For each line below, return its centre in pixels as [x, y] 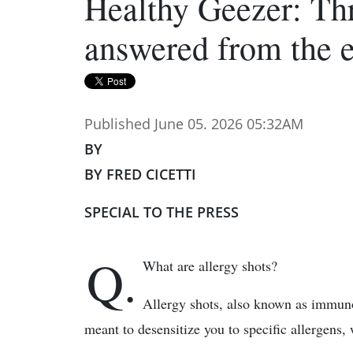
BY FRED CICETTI [140, 174]
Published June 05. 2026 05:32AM [194, 124]
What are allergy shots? [210, 266]
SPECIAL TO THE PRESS [162, 212]
